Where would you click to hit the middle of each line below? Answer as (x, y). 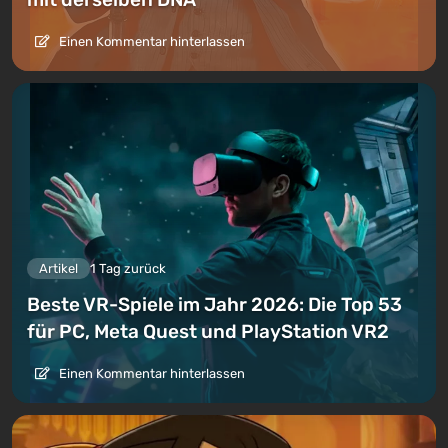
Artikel (58, 268)
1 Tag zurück (128, 268)
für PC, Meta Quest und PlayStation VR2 (208, 331)
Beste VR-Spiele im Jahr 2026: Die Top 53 (214, 304)
